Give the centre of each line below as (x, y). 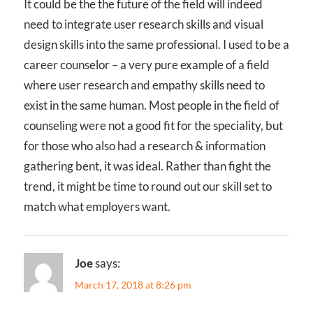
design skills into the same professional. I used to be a (156, 45)
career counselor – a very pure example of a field (147, 65)
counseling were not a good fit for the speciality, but (153, 126)
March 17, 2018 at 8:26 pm (133, 284)
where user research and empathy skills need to (144, 85)
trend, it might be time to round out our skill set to (148, 187)
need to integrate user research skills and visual (144, 24)
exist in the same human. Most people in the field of (152, 105)
